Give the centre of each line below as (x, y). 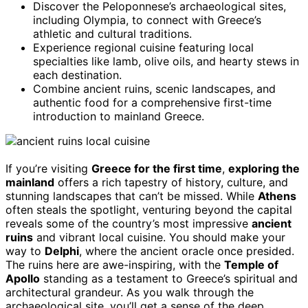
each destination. (77, 75)
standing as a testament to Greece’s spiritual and (169, 278)
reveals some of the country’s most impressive (129, 223)
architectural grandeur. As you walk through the (130, 292)
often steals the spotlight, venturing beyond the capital (149, 209)
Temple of (251, 264)
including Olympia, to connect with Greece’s (147, 20)
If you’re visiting (48, 168)
